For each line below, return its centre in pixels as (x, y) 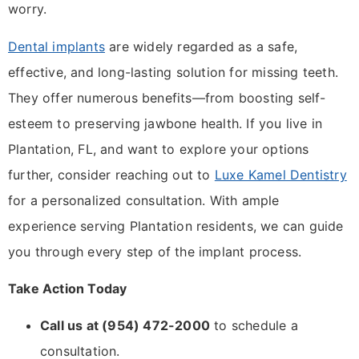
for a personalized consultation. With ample (144, 200)
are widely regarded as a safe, (202, 46)
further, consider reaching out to (111, 174)
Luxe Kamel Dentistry (280, 174)
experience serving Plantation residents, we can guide (176, 226)
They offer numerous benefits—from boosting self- (167, 97)
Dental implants (56, 46)
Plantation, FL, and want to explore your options (159, 149)
